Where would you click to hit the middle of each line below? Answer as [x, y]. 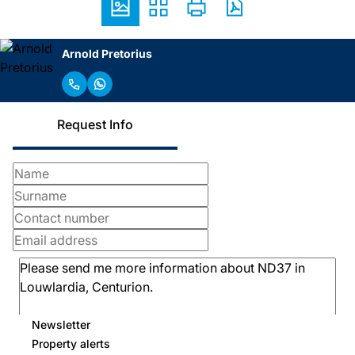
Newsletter [61, 324]
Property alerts [71, 343]
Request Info [95, 124]
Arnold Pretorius [107, 53]
